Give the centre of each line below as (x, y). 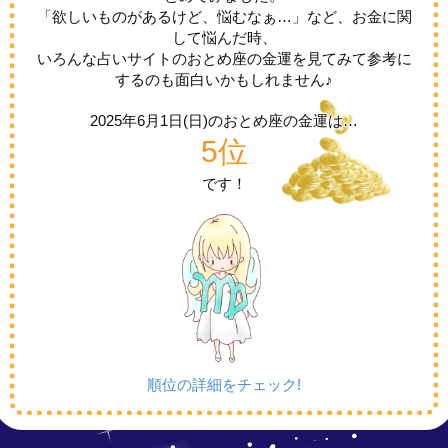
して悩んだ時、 (224, 38)
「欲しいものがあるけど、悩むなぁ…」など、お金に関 (224, 17)
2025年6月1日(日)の (156, 121)
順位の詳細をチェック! (224, 385)
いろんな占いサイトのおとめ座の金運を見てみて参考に (224, 59)
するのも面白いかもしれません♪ (224, 80)
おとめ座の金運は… (290, 121)
